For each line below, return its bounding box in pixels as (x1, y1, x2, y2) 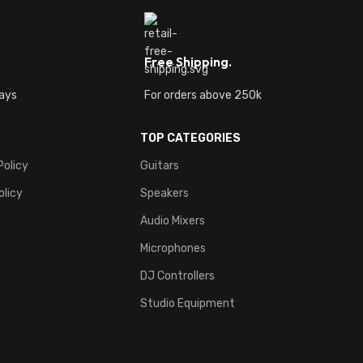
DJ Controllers (140, 268, 215, 283)
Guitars (140, 158, 179, 173)
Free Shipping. (144, 53, 232, 70)
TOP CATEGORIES (140, 130, 241, 145)
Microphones (140, 241, 206, 255)
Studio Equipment (140, 296, 235, 310)
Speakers (140, 186, 189, 200)
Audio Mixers (140, 213, 205, 228)
